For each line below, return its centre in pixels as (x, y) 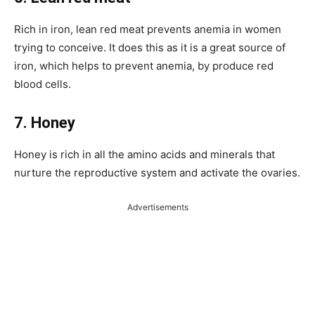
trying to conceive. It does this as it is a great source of (150, 47)
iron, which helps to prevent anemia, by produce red (144, 65)
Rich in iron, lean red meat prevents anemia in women (148, 29)
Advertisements (157, 207)
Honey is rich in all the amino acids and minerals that (144, 154)
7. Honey (45, 122)
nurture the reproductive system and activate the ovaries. (157, 172)
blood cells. (43, 84)
